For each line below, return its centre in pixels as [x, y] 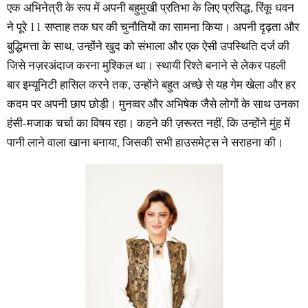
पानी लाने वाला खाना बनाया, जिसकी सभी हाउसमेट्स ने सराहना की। [145, 142]
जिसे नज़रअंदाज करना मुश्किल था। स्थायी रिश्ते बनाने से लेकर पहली [146, 65]
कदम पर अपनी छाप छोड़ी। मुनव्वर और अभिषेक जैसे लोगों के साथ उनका [153, 103]
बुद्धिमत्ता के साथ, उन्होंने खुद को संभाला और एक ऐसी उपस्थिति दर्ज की [148, 45]
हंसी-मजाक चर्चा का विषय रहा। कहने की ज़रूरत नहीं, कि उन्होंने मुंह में [148, 122]
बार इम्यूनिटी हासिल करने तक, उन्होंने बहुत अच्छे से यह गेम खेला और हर [151, 84]
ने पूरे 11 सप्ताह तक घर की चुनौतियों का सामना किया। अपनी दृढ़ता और [153, 26]
